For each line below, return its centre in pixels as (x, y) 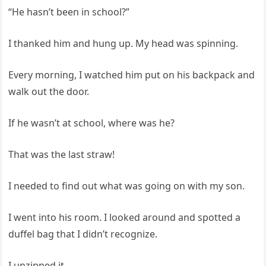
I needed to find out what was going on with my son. (127, 186)
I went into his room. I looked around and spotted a (125, 217)
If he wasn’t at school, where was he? (92, 123)
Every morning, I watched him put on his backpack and (132, 75)
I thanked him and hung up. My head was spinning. (123, 43)
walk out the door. (49, 91)
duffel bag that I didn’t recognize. (83, 234)
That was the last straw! (62, 154)
